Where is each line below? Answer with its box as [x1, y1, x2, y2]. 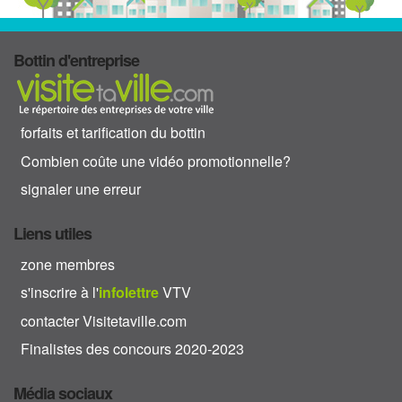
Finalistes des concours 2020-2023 [21, 338, 244, 360]
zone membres [21, 254, 115, 275]
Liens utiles [13, 222, 92, 246]
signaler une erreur [21, 179, 141, 200]
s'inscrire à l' [21, 282, 99, 303]
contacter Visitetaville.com [21, 310, 187, 331]
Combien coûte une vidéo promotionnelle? [21, 150, 291, 171]
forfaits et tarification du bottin [21, 122, 205, 144]
